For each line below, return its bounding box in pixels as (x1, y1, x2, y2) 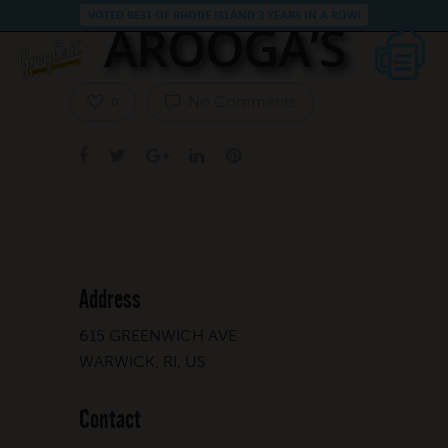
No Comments (184, 91, 296, 111)
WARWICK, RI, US (79, 351, 206, 371)
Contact (79, 404, 141, 435)
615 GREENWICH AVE (79, 325, 237, 345)
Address (79, 284, 141, 315)
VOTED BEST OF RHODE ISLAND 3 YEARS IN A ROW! (87, 7, 361, 23)
